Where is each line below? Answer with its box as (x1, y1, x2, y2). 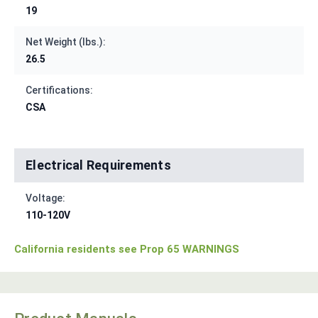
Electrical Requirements (26, 158, 171, 173)
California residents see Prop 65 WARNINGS (14, 243, 239, 256)
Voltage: (26, 192, 65, 204)
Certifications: (26, 84, 93, 97)
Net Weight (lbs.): (26, 36, 106, 48)
